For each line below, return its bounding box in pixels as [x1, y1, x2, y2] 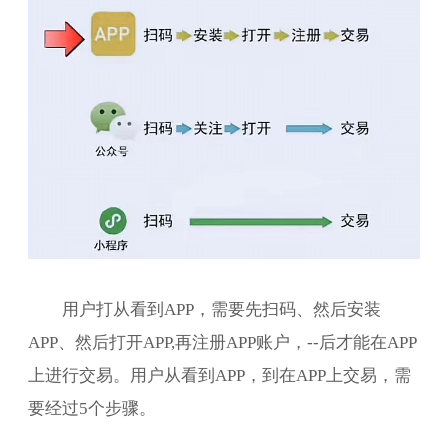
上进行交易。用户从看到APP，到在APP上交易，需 [28, 365, 411, 383]
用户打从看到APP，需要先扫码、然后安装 [61, 299, 381, 317]
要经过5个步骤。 [28, 398, 156, 416]
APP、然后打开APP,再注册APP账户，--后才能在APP [28, 332, 417, 350]
